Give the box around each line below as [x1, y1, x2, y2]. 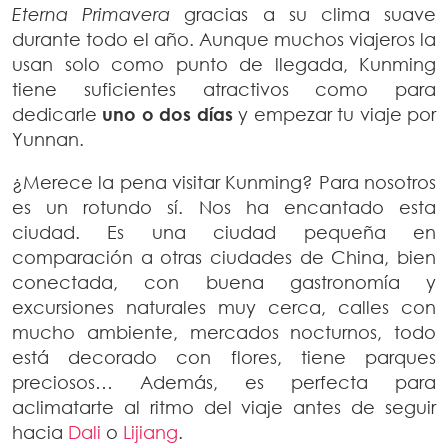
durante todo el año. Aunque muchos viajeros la [12, 28, 436, 50]
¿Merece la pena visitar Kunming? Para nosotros [12, 171, 436, 193]
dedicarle [12, 103, 103, 125]
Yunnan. [12, 128, 84, 150]
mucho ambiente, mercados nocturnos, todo [12, 321, 436, 343]
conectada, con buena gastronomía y [12, 271, 436, 293]
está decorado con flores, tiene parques [12, 346, 436, 368]
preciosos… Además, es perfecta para [12, 371, 436, 393]
